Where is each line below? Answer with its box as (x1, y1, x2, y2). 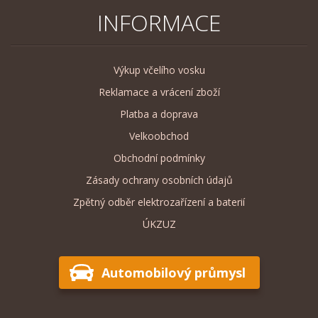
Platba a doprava (120, 106, 198, 121)
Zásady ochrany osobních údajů (85, 172, 233, 187)
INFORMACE (97, 6, 221, 38)
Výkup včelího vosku (113, 62, 205, 77)
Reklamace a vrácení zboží (98, 84, 220, 99)
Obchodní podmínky (113, 150, 205, 165)
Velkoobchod (129, 128, 189, 143)
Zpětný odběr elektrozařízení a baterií (73, 194, 245, 209)
